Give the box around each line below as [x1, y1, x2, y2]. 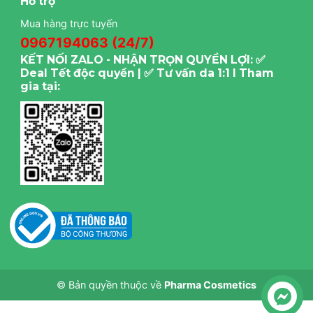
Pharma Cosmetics [164, 279, 256, 291]
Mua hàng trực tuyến [20, 17, 117, 30]
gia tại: [20, 80, 60, 94]
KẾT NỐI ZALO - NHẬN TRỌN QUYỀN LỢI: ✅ [20, 53, 265, 67]
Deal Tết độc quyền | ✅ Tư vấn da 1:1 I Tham [20, 66, 274, 80]
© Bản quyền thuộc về [57, 279, 164, 291]
